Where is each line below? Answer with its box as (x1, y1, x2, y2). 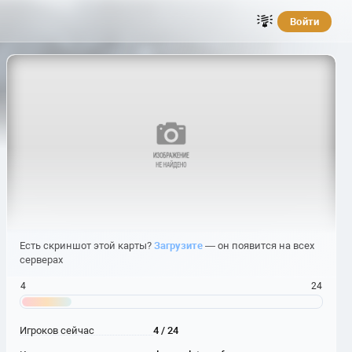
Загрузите (154, 240, 203, 251)
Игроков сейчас (20, 324, 94, 336)
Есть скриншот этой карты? (20, 240, 154, 251)
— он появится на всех (203, 240, 314, 251)
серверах (20, 254, 63, 266)
